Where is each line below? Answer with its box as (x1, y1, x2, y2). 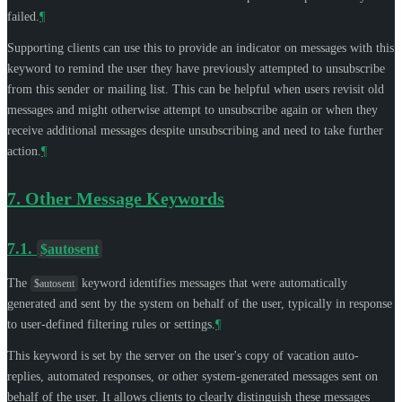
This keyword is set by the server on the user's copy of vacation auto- (7, 348, 359, 363)
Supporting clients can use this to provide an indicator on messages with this (7, 40, 394, 55)
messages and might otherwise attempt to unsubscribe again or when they (7, 102, 378, 117)
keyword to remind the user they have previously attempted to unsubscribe (7, 61, 385, 75)
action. (7, 144, 41, 158)
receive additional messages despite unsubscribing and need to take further (7, 123, 383, 137)
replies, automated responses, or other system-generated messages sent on (7, 369, 378, 383)
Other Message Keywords (25, 188, 224, 208)
